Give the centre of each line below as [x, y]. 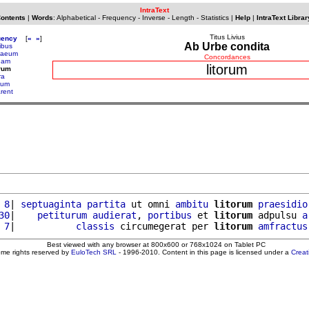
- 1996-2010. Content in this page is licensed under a [204, 252]
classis [95, 226]
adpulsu [277, 215]
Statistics [215, 18]
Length [183, 18]
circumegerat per [164, 226]
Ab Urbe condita [227, 47]
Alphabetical [76, 18]
